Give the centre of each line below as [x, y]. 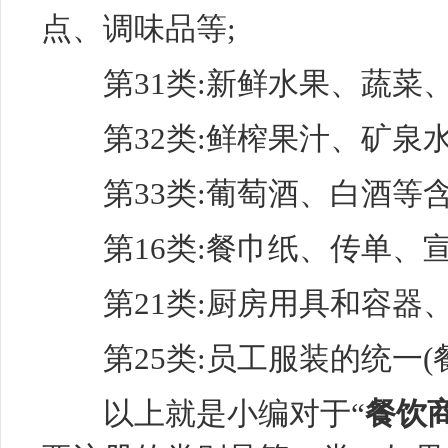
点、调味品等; [138, 28]
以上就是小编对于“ [203, 413]
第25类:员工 [154, 358]
